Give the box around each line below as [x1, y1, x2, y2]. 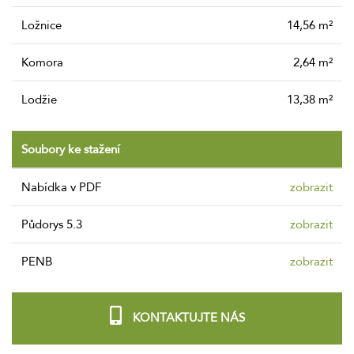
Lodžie [28, 91, 57, 107]
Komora [28, 54, 63, 70]
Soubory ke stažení [21, 141, 120, 157]
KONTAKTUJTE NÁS [129, 309, 245, 326]
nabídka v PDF [31, 179, 101, 195]
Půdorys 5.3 [28, 216, 82, 232]
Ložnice [28, 17, 62, 33]
